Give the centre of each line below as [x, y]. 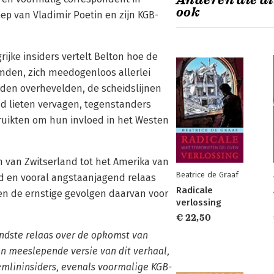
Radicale [194, 190]
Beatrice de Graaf [207, 175]
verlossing [199, 202]
